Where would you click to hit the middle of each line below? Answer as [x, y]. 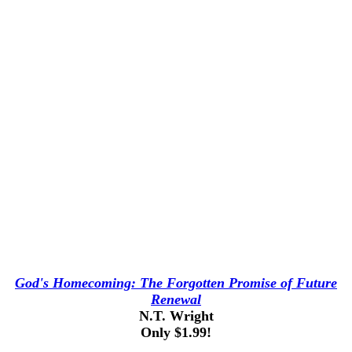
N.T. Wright [176, 316]
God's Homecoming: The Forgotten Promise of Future [176, 283]
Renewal [176, 299]
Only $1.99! [176, 332]
